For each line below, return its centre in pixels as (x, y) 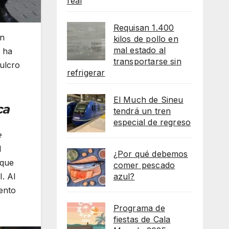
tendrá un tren (142, 111)
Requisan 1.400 (144, 27)
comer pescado (144, 165)
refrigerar (86, 72)
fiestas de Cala (142, 219)
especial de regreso (152, 122)
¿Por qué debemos (151, 154)
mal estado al (140, 50)
